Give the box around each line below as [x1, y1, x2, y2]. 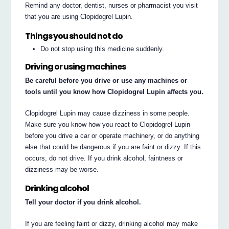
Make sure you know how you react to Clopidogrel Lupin [25, 120, 191, 128]
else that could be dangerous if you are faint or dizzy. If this [25, 143, 201, 151]
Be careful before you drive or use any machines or [25, 76, 188, 84]
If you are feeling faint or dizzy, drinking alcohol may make [25, 219, 198, 227]
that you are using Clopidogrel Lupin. [25, 13, 133, 21]
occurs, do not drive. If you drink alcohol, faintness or [25, 154, 184, 162]
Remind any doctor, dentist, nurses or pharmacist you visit [25, 2, 198, 10]
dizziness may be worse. [25, 165, 99, 173]
